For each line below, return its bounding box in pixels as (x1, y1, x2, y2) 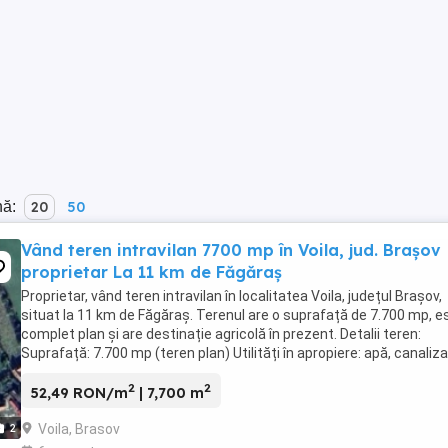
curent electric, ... (21, 364, 131, 380)
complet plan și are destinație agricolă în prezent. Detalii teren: (21, 326, 421, 342)
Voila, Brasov (38, 420, 120, 437)
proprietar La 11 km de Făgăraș (21, 262, 282, 282)
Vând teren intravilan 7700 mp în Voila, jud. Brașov (21, 240, 441, 260)
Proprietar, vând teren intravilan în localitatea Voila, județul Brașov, (21, 288, 442, 304)
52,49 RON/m (31, 383, 128, 402)
